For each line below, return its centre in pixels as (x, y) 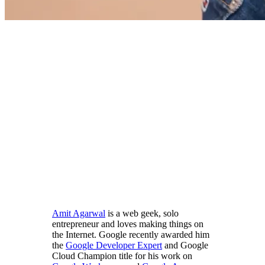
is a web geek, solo (142, 213)
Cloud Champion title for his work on (122, 256)
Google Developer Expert (114, 245)
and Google (185, 245)
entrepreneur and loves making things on (128, 224)
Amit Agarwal (79, 213)
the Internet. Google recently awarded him (131, 234)
